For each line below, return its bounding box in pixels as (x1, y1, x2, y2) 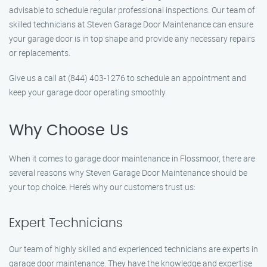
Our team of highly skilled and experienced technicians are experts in (9, 243, 258, 254)
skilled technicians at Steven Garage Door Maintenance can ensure (9, 18, 253, 30)
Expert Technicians (9, 217, 123, 229)
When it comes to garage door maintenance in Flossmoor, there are (9, 153, 255, 164)
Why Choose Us (9, 123, 129, 138)
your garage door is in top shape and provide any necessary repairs (9, 33, 255, 44)
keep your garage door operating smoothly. (9, 86, 167, 98)
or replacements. (9, 47, 70, 58)
